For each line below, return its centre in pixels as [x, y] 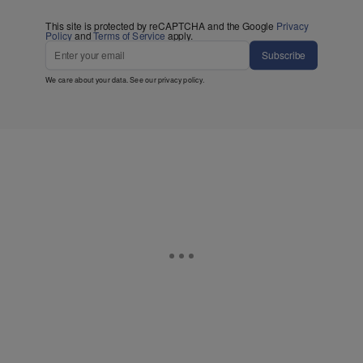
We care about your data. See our [102, 79]
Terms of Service [129, 35]
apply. [179, 35]
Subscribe [284, 55]
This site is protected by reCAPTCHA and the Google [161, 26]
